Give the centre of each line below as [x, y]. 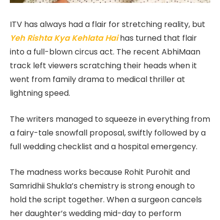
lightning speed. [40, 93]
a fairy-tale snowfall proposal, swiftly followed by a [108, 133]
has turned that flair [158, 38]
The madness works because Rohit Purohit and [100, 172]
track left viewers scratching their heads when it [103, 66]
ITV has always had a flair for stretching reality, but [108, 25]
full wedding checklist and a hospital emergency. [104, 146]
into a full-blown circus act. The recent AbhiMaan [105, 52]
